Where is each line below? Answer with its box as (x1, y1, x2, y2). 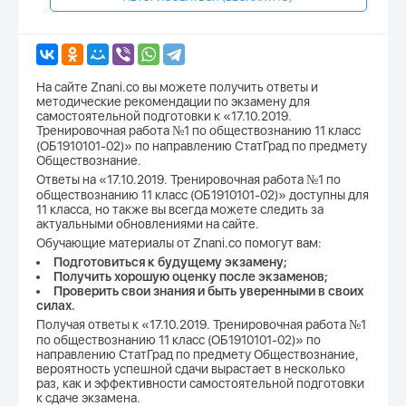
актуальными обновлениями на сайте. (36, 217, 259, 232)
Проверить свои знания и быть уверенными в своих (53, 284, 363, 299)
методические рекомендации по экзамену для (36, 94, 310, 110)
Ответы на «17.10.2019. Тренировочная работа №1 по (36, 172, 341, 188)
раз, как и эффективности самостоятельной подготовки (36, 376, 364, 391)
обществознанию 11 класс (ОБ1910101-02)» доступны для (36, 188, 369, 203)
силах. (36, 298, 75, 314)
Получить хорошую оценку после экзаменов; (53, 269, 328, 285)
